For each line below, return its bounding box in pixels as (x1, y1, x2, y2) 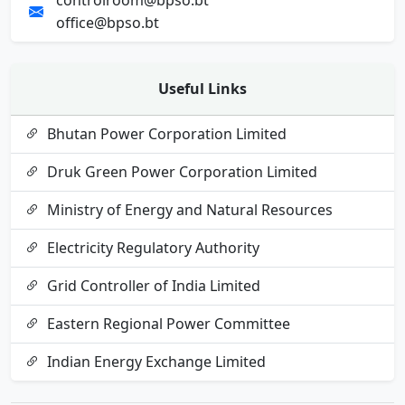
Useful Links (158, 79, 247, 99)
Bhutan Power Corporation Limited (47, 124, 287, 144)
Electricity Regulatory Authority (47, 238, 259, 258)
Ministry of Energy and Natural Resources (47, 200, 333, 220)
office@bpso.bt (56, 13, 159, 33)
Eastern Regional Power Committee (47, 314, 290, 334)
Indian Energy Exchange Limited (47, 352, 266, 372)
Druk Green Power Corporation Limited (47, 162, 317, 182)
